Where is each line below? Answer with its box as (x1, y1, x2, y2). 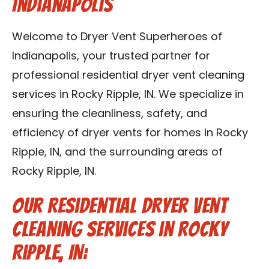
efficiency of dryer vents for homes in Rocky (12, 128, 248, 139)
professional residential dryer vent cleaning (12, 70, 244, 82)
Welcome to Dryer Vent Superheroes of (12, 32, 222, 43)
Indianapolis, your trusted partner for (12, 51, 210, 62)
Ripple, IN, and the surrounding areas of (12, 147, 223, 159)
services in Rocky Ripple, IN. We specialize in (12, 89, 244, 101)
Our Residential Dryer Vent (12, 194, 228, 217)
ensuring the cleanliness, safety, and (12, 109, 207, 120)
